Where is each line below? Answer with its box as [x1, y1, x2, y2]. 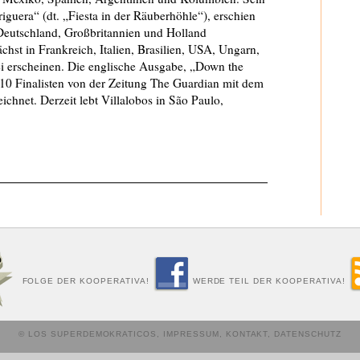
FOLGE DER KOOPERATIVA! [22, 276, 149, 285]
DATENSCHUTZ [274, 329, 342, 338]
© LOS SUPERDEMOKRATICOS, [18, 329, 164, 338]
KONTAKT [225, 329, 268, 338]
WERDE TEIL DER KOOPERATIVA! [192, 276, 346, 285]
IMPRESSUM [163, 329, 219, 338]
